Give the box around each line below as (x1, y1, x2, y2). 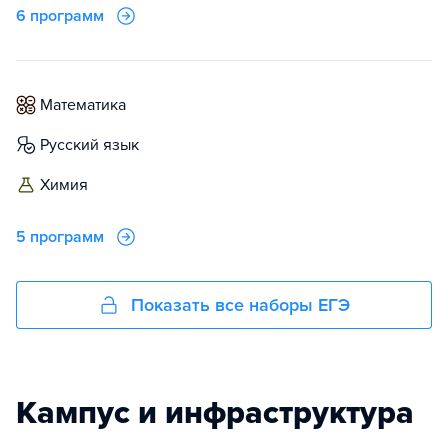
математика (53, 95, 126, 115)
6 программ (16, 6, 104, 26)
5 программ (16, 227, 104, 247)
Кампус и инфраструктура (16, 394, 414, 432)
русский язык (49, 135, 139, 155)
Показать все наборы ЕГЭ (130, 294, 350, 316)
